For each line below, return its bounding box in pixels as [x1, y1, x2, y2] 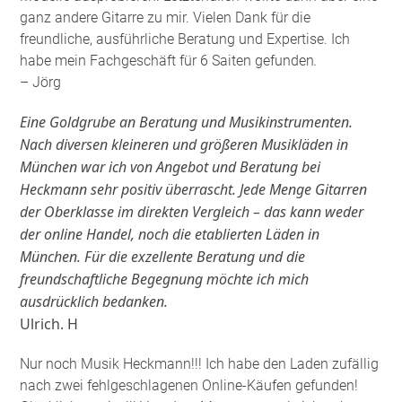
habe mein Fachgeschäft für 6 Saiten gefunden [20, 51, 315, 69]
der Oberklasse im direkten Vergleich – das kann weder [20, 201, 364, 222]
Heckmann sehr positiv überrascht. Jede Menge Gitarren [20, 179, 368, 199]
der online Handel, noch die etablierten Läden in [20, 223, 320, 244]
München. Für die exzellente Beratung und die [20, 246, 306, 267]
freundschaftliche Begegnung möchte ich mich [20, 268, 310, 289]
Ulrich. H [20, 313, 79, 334]
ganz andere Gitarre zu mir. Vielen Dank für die [20, 8, 311, 26]
